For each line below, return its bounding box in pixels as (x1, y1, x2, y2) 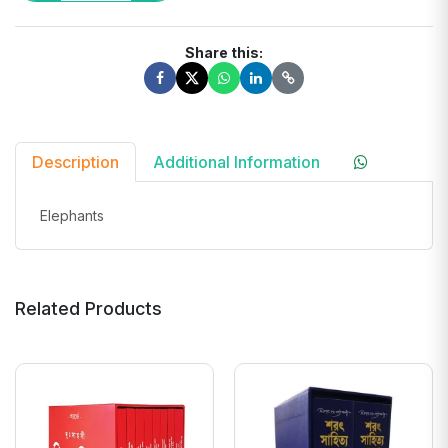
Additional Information (153, 152, 320, 173)
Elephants (40, 207, 104, 225)
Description (32, 152, 119, 173)
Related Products (15, 298, 162, 320)
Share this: (185, 44, 263, 62)
